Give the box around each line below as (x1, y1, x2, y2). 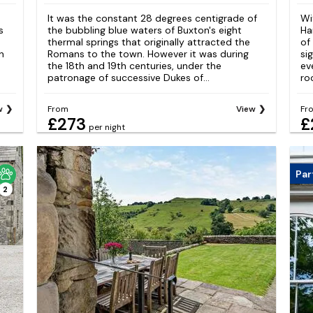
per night (88, 122, 125, 133)
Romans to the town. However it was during (47, 47, 249, 60)
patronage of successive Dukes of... (47, 71, 210, 84)
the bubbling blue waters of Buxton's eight (47, 23, 242, 36)
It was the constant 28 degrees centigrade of (47, 11, 257, 24)
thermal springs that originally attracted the (47, 35, 250, 48)
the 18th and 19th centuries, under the (47, 59, 221, 72)
